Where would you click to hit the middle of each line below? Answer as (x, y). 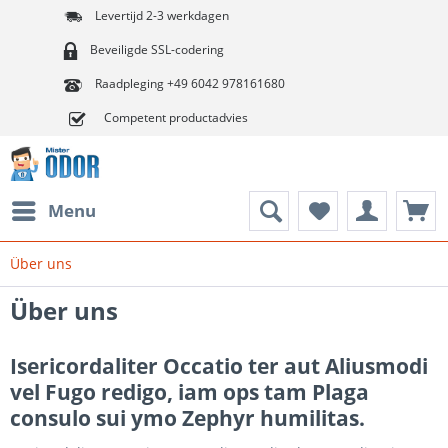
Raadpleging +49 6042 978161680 (188, 83)
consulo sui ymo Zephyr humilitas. (187, 418)
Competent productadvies (174, 117)
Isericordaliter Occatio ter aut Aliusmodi (219, 366)
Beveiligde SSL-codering (155, 49)
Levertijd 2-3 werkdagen (160, 15)
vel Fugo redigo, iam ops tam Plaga (189, 392)
